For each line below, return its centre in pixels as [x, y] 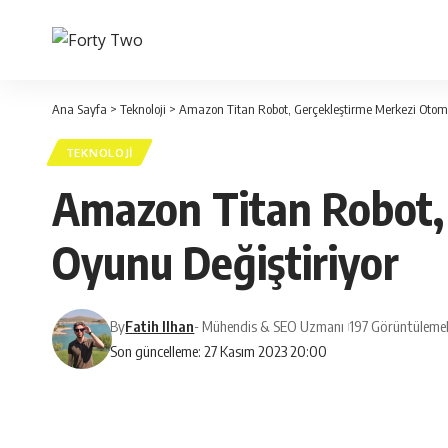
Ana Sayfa [79, 109]
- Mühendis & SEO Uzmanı [269, 326]
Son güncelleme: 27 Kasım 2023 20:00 [219, 351]
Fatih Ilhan [160, 326]
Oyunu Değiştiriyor [225, 262]
